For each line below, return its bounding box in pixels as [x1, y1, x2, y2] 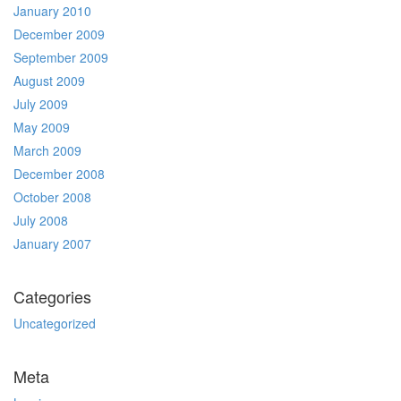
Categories [13, 285, 91, 308]
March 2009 [13, 141, 81, 159]
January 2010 [13, 2, 91, 20]
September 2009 [13, 48, 108, 66]
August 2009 [13, 72, 85, 90]
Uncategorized [13, 314, 96, 332]
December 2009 [13, 25, 105, 43]
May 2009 [13, 118, 70, 136]
